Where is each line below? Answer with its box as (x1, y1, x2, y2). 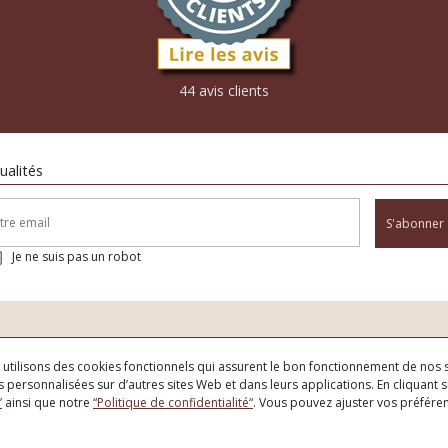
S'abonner (386, 215, 444, 233)
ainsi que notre (2, 394, 93, 411)
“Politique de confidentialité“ (93, 394, 253, 411)
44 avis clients (179, 80, 269, 100)
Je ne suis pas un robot (12, 248, 141, 266)
